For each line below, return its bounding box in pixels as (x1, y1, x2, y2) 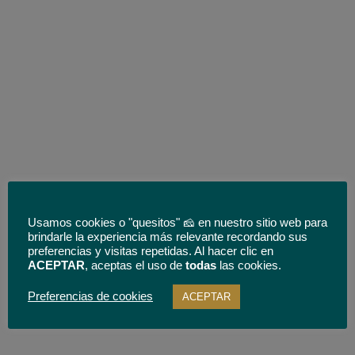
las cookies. (216, 258, 281, 272)
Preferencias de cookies (28, 290, 153, 303)
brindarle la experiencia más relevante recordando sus (28, 230, 307, 243)
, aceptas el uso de (85, 258, 185, 272)
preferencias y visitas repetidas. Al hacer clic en (28, 244, 273, 258)
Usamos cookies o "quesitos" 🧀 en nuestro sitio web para (28, 216, 327, 229)
